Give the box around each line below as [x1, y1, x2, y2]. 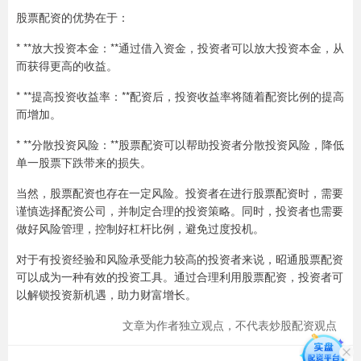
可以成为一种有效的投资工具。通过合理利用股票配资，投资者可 [16, 268, 343, 284]
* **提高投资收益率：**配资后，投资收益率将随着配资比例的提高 [16, 88, 344, 104]
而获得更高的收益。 [16, 57, 118, 73]
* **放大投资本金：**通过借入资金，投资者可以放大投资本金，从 [16, 39, 344, 56]
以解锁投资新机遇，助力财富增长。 [16, 286, 197, 302]
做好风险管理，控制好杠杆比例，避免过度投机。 [16, 220, 264, 236]
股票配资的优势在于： [16, 9, 129, 25]
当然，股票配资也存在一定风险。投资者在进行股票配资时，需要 [16, 185, 343, 201]
